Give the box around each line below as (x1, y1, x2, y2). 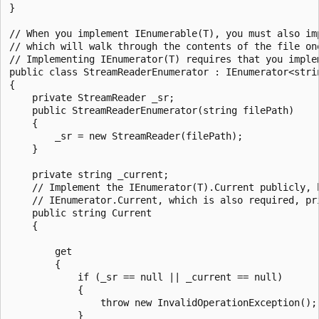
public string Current (9, 206, 152, 219)
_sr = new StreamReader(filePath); (9, 130, 243, 142)
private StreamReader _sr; (9, 91, 174, 103)
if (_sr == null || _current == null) (9, 271, 283, 283)
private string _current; (9, 168, 169, 180)
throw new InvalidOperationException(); (9, 296, 317, 308)
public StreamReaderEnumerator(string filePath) (9, 104, 294, 116)
